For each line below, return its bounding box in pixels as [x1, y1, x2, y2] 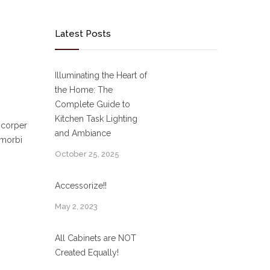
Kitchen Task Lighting [55, 114, 137, 124]
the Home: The [55, 85, 113, 95]
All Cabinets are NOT [55, 233, 136, 243]
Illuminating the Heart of [55, 71, 147, 80]
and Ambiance [55, 128, 111, 138]
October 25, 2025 [55, 149, 119, 159]
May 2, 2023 [55, 202, 98, 211]
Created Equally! [55, 248, 119, 257]
